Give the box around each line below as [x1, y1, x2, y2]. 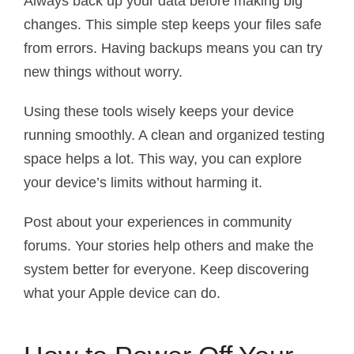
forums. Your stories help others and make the [24, 238, 314, 254]
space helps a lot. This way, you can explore [24, 151, 302, 168]
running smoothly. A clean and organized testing [24, 127, 325, 144]
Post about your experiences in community [24, 214, 292, 231]
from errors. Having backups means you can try [24, 40, 322, 57]
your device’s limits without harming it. [24, 175, 262, 191]
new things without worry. [24, 64, 183, 81]
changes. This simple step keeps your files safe [24, 17, 322, 33]
